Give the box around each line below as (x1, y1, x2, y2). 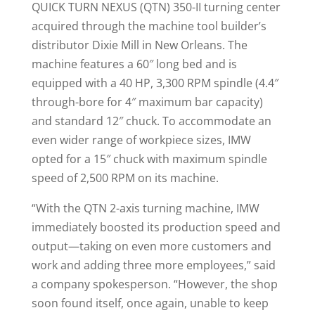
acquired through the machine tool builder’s (31, 18, 266, 34)
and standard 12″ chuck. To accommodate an (31, 113, 271, 129)
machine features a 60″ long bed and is (31, 56, 237, 72)
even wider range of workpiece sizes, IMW (31, 132, 251, 148)
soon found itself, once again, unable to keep (31, 295, 269, 311)
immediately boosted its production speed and (31, 219, 281, 236)
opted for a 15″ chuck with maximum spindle (31, 151, 267, 167)
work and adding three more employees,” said (31, 257, 276, 274)
